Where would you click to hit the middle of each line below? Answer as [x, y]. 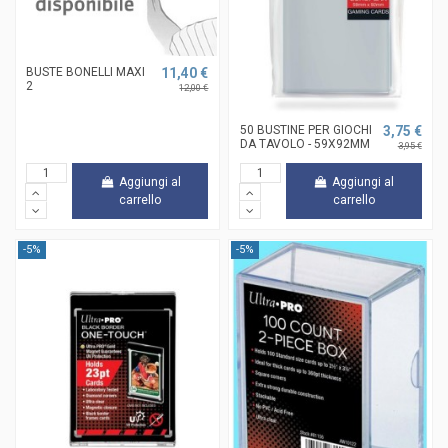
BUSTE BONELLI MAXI [86, 71]
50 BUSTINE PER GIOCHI [305, 129]
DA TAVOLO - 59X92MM [304, 143]
